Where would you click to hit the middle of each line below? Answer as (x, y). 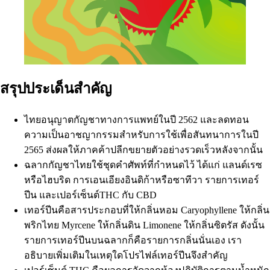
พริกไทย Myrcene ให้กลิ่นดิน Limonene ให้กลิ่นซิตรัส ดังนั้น (144, 225)
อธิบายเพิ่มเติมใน (60, 255)
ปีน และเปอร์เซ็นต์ (62, 195)
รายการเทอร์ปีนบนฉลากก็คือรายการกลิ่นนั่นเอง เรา (133, 240)
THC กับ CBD (128, 195)
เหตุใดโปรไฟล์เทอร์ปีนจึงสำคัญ (162, 255)
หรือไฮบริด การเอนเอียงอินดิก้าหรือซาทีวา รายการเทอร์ (142, 180)
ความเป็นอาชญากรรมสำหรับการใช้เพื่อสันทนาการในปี (141, 134)
